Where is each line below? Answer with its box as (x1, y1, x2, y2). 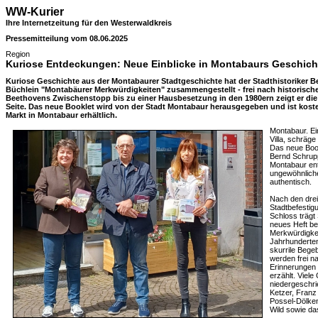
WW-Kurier (6, 6, 64, 18)
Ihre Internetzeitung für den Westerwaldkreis (6, 18, 172, 27)
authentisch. (270, 177, 312, 186)
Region (6, 50, 30, 58)
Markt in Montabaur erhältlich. (6, 111, 117, 119)
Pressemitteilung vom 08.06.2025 (6, 34, 128, 43)
